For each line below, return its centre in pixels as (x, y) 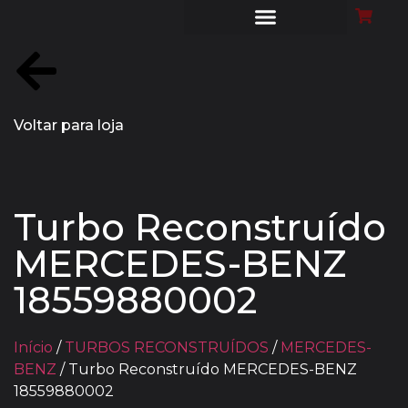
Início (33, 347)
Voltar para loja (69, 125)
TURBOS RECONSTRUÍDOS (167, 347)
